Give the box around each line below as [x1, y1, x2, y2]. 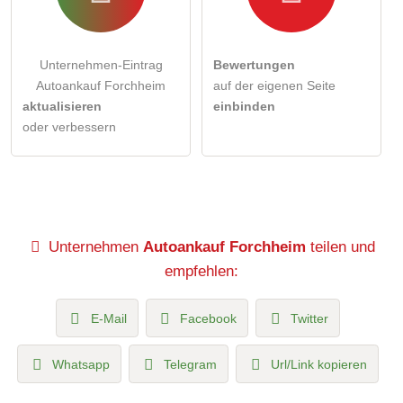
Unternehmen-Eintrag [39, 57, 163, 72]
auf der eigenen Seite [213, 77, 336, 93]
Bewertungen [213, 57, 295, 72]
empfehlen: [165, 261, 238, 280]
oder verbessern [22, 119, 116, 134]
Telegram [163, 356, 217, 372]
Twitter [291, 310, 329, 326]
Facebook [180, 310, 237, 326]
